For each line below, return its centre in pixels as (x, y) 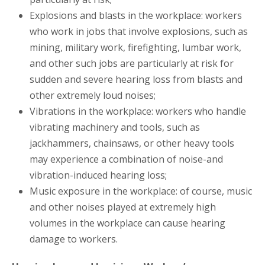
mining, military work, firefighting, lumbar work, (135, 48)
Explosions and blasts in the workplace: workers (136, 16)
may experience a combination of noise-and (126, 159)
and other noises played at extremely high (123, 207)
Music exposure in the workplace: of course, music (141, 191)
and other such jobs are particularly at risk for (132, 64)
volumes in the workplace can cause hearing (127, 223)
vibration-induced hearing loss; (98, 175)
